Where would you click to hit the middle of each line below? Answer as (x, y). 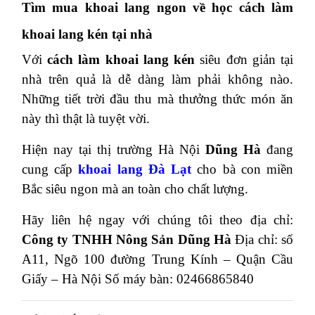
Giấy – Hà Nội (62, 279)
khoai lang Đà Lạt (132, 169)
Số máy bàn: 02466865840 (179, 279)
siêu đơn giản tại (244, 60)
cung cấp (47, 169)
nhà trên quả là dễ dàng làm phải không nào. (157, 79)
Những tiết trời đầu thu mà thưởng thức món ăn (157, 99)
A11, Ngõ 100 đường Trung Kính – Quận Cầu (157, 259)
